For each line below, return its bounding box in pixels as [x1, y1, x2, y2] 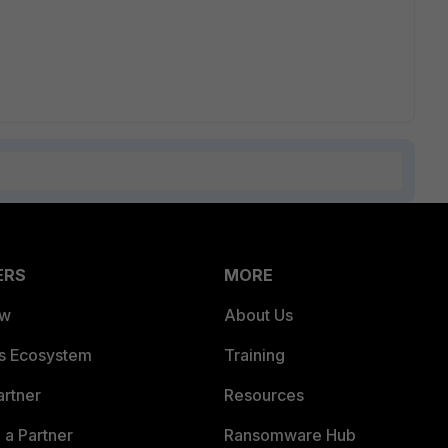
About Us [224, 305, 293, 325]
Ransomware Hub [224, 425, 356, 445]
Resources [224, 385, 304, 405]
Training [224, 345, 285, 365]
